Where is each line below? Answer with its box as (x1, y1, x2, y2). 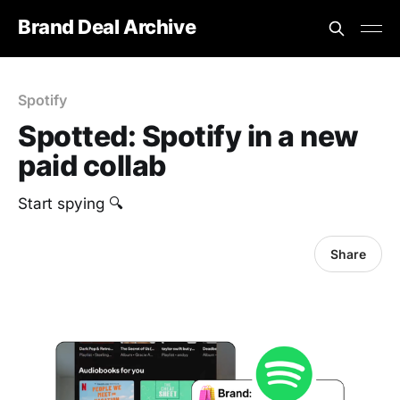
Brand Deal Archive (18, 14, 196, 38)
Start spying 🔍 (18, 195, 123, 212)
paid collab (18, 148, 166, 183)
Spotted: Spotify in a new (18, 119, 359, 154)
